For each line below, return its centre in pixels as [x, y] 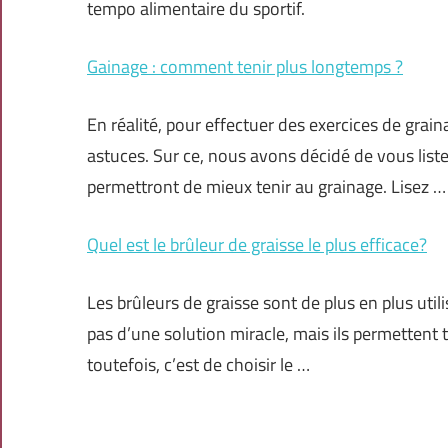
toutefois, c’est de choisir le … [198, 365]
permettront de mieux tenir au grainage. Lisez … [266, 187]
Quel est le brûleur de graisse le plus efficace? [257, 245]
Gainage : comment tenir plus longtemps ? [245, 67]
